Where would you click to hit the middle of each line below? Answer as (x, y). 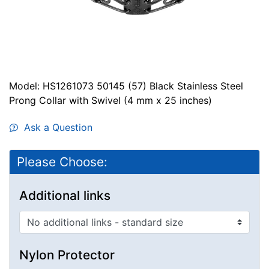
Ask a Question (55, 127)
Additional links (65, 195)
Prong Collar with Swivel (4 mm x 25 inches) (110, 100)
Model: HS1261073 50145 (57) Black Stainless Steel (126, 86)
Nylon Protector (67, 255)
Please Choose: (62, 162)
